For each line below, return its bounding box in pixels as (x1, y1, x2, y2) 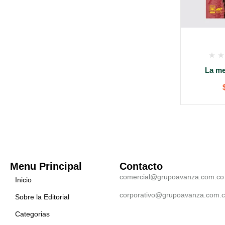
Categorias (15, 210, 50, 218)
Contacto (119, 161, 163, 172)
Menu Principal (10, 161, 82, 172)
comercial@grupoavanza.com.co (119, 173, 224, 181)
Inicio (15, 176, 32, 184)
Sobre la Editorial (15, 193, 69, 201)
